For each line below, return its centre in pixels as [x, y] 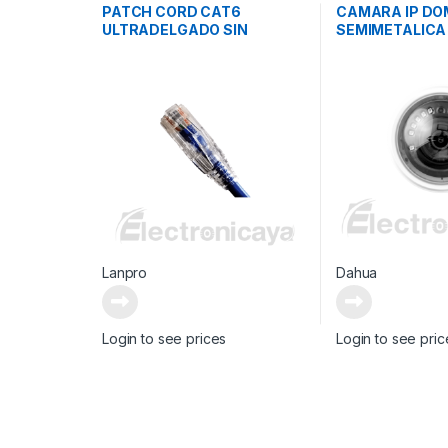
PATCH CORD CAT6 [171, 11]
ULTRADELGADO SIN [174, 29]
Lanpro [124, 272]
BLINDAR [133, 47]
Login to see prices [164, 338]
